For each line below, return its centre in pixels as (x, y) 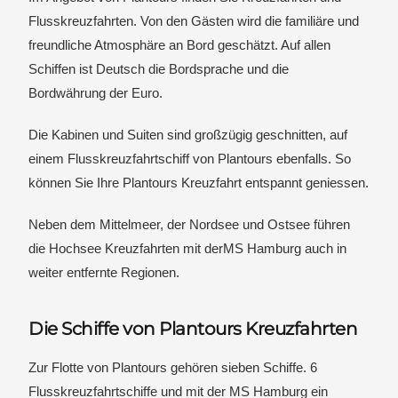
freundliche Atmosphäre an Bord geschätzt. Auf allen (180, 45)
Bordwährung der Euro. (96, 93)
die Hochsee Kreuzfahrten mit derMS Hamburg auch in (188, 248)
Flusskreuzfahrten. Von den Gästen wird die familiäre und (194, 21)
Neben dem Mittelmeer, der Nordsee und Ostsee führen (190, 224)
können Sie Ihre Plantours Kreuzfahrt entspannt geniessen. (199, 183)
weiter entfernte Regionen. (104, 272)
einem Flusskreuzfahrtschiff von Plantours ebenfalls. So (190, 159)
